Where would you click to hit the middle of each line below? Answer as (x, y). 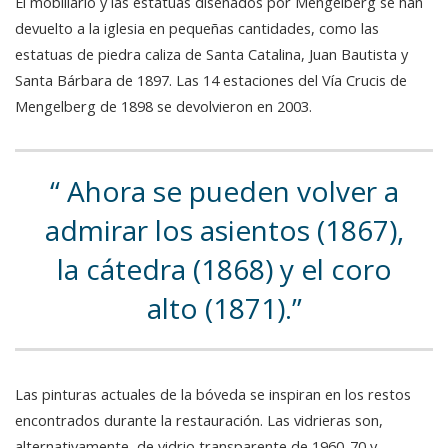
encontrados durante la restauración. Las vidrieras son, (199, 420)
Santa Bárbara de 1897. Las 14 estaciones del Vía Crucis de (211, 80)
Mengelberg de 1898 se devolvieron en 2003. (163, 106)
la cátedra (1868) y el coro (224, 269)
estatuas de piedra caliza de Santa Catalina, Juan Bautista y (211, 54)
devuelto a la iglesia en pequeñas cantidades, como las (197, 28)
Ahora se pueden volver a (229, 191)
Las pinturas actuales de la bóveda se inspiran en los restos (213, 394)
